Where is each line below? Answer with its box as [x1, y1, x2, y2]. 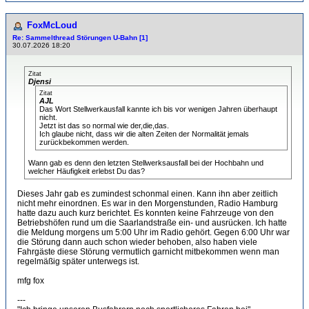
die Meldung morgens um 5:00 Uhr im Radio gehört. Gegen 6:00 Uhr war [17, 228, 290, 237]
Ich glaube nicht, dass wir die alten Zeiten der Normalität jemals [39, 130, 249, 138]
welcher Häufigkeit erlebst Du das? [28, 167, 145, 175]
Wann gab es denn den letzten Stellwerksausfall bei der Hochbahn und [28, 159, 263, 167]
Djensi [28, 77, 51, 86]
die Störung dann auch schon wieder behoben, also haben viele [17, 237, 257, 247]
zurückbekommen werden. [39, 138, 129, 146]
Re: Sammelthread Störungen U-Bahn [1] [12, 34, 148, 41]
